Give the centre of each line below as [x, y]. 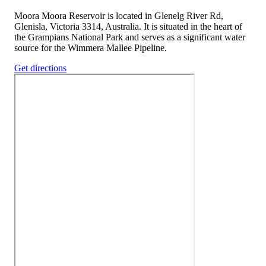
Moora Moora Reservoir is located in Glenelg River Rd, [119, 16]
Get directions [40, 68]
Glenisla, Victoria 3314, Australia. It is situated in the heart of [128, 27]
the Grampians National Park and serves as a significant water [130, 37]
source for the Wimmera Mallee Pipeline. [91, 48]
